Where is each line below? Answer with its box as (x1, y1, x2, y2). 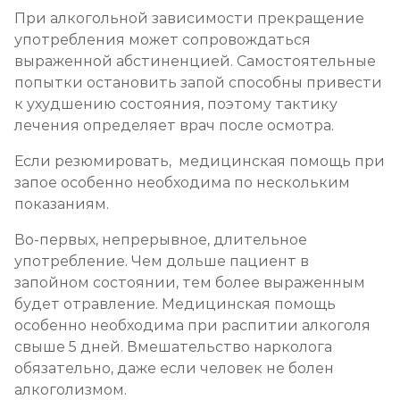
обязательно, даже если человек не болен (14, 360, 334, 378)
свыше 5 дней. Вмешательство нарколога (14, 338, 332, 356)
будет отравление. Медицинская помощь (14, 296, 336, 313)
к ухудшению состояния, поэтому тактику (14, 96, 337, 113)
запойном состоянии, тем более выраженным (14, 274, 365, 292)
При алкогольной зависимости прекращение (14, 10, 364, 28)
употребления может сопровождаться (14, 31, 311, 49)
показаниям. (14, 196, 109, 213)
